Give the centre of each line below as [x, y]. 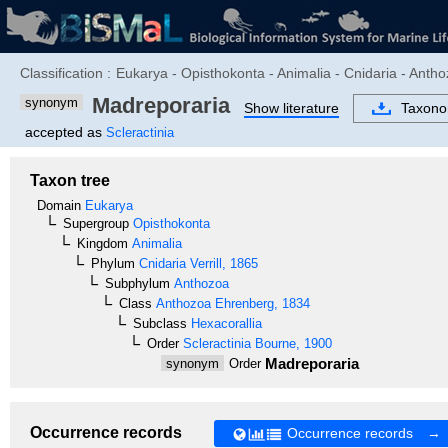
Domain [59, 205]
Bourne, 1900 [291, 343]
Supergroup [96, 223]
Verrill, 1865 [222, 263]
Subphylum [137, 283]
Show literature [291, 107]
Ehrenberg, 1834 [260, 303]
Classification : [65, 73]
